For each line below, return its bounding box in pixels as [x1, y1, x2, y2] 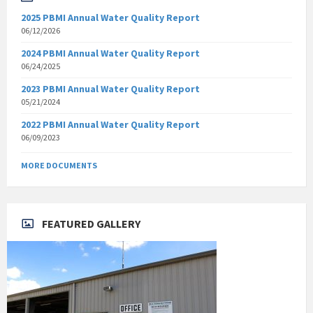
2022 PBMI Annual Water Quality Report [21, 118, 200, 131]
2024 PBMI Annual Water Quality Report [21, 47, 200, 60]
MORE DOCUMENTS [21, 160, 97, 171]
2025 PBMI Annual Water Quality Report [21, 11, 200, 24]
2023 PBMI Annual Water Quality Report [21, 82, 200, 96]
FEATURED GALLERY [42, 217, 140, 231]
